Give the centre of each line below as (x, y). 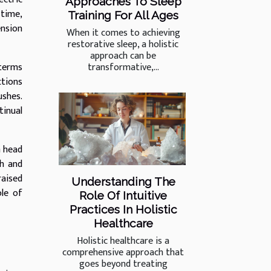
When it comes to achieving (123, 33)
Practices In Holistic (123, 210)
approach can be (123, 56)
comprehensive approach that (123, 253)
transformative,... (123, 67)
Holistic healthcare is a (123, 241)
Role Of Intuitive (123, 196)
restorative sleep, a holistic (123, 44)
